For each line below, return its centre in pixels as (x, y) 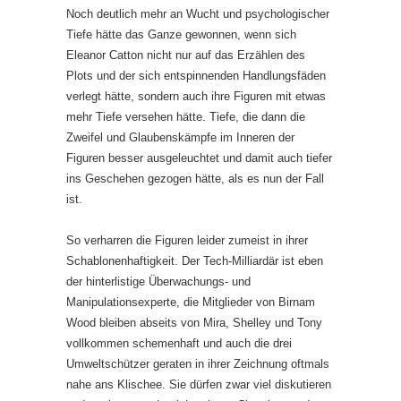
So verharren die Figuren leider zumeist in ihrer (187, 240)
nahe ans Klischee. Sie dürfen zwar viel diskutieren (199, 384)
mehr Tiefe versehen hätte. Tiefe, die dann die (186, 116)
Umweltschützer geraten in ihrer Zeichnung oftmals (198, 363)
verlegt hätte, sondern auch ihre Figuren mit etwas (196, 96)
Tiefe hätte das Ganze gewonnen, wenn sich (181, 34)
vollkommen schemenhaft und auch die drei (179, 343)
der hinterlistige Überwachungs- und (158, 281)
